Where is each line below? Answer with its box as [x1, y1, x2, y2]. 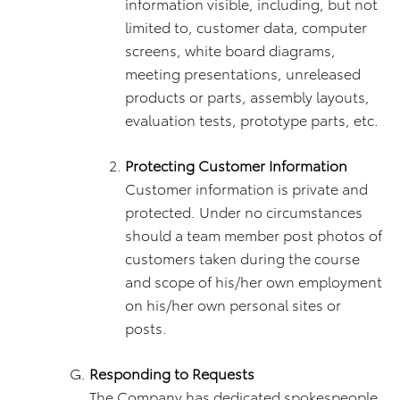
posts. [125, 317, 167, 337]
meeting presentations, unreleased [125, 62, 361, 83]
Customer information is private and [125, 178, 368, 198]
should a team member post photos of [125, 224, 382, 245]
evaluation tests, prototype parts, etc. [125, 109, 379, 129]
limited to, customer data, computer [125, 16, 367, 37]
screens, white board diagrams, [125, 39, 336, 60]
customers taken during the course [125, 247, 360, 268]
